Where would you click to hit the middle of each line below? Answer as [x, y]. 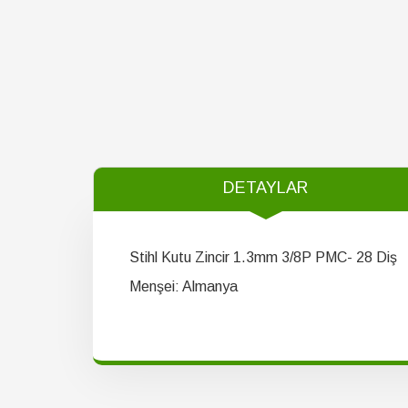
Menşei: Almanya [184, 286]
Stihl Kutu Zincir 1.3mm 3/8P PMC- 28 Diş [263, 257]
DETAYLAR [266, 187]
